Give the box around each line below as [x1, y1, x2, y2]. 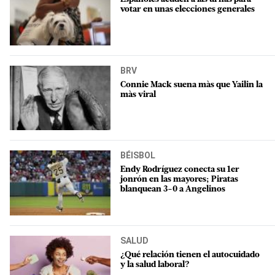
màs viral [120, 90, 156, 99]
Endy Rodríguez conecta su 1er [120, 165, 239, 175]
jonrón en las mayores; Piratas [120, 175, 238, 185]
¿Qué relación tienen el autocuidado [120, 250, 260, 260]
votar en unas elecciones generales [120, 5, 255, 15]
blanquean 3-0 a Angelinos [120, 185, 225, 195]
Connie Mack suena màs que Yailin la [120, 80, 263, 90]
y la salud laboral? [120, 260, 190, 269]
